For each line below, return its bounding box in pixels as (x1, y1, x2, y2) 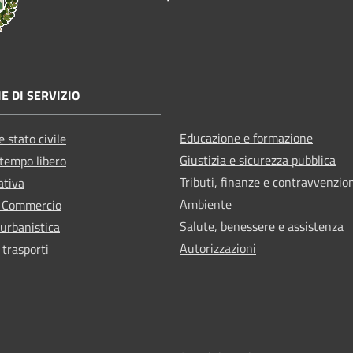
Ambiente (180, 194, 232, 214)
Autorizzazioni (180, 238, 256, 258)
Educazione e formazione (180, 128, 313, 147)
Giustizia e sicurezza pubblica (180, 150, 336, 169)
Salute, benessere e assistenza (180, 216, 344, 236)
